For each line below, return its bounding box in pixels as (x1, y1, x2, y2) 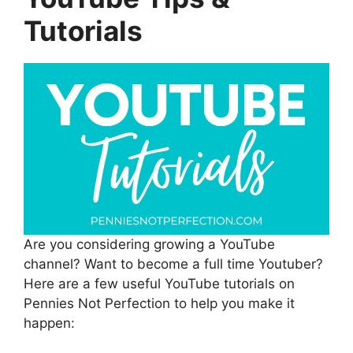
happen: (24, 315, 75, 332)
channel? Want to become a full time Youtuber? (24, 256, 323, 273)
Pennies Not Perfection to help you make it (24, 295, 295, 312)
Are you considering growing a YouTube (24, 236, 275, 253)
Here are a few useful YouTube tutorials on (24, 276, 295, 292)
